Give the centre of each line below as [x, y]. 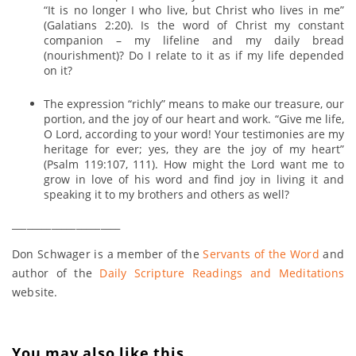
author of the [56, 273]
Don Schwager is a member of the [108, 253]
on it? [58, 70]
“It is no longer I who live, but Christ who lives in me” [194, 10]
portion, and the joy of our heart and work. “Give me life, [194, 118]
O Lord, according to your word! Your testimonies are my [194, 133]
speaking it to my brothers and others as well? [166, 194]
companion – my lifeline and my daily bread [194, 40]
